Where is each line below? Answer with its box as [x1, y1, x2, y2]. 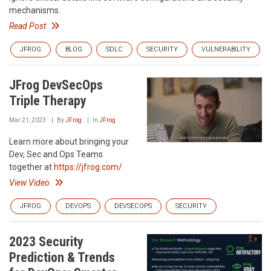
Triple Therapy [9, 93, 87, 108]
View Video [9, 178, 50, 188]
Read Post [9, 21, 46, 31]
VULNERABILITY [201, 45, 250, 53]
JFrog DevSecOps [9, 77, 103, 93]
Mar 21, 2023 [9, 117, 46, 123]
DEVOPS [65, 202, 91, 210]
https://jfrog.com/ [54, 162, 122, 172]
